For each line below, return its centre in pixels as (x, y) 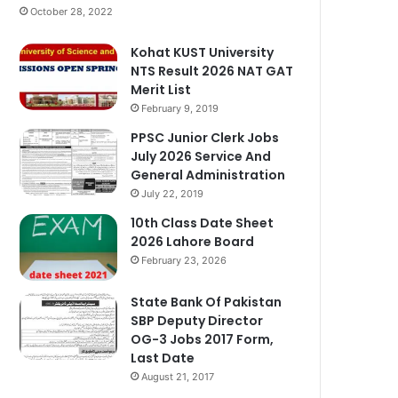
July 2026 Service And (201, 157)
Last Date (163, 358)
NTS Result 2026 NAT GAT (212, 72)
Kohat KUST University (203, 53)
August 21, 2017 (178, 377)
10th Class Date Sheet (203, 223)
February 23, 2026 (184, 261)
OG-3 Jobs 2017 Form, (203, 340)
